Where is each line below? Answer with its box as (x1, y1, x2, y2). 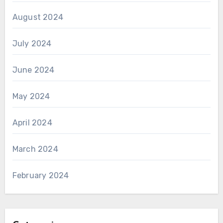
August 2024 (12, 12, 63, 22)
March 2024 (12, 144, 58, 154)
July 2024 (12, 38, 52, 48)
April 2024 (12, 117, 52, 127)
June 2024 (12, 65, 55, 75)
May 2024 (12, 91, 50, 101)
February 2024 (12, 170, 69, 180)
